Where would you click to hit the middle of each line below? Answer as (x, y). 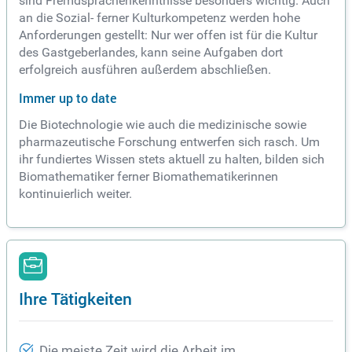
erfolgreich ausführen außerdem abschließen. (145, 70)
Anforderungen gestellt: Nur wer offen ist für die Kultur (168, 35)
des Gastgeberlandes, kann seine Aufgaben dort (151, 52)
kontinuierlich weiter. (75, 194)
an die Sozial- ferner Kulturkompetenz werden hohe (159, 18)
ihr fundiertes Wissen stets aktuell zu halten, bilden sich (172, 159)
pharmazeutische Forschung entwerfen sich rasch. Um (169, 142)
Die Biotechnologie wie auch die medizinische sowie (163, 125)
